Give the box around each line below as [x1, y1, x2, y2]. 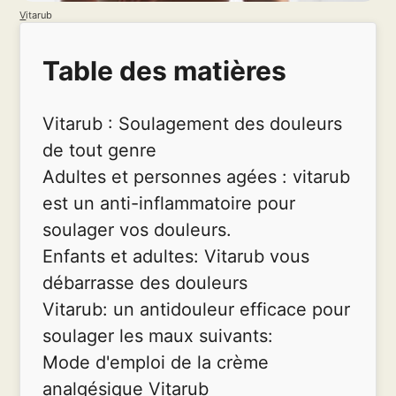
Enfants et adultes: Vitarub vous [42, 245, 310, 267]
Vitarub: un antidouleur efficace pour [42, 298, 351, 320]
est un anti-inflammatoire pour [42, 192, 296, 214]
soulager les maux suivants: [42, 324, 274, 346]
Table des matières [42, 55, 287, 88]
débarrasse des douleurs [42, 271, 248, 293]
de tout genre [42, 139, 157, 161]
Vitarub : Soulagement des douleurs [42, 112, 343, 134]
